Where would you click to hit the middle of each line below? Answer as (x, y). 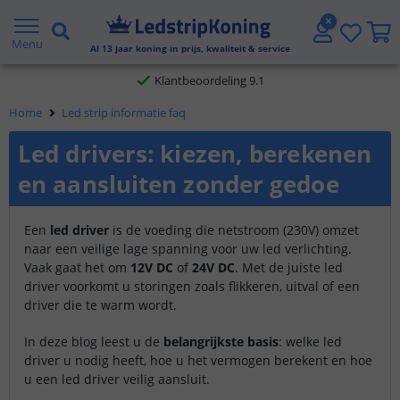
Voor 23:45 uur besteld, (165, 122)
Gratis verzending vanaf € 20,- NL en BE (209, 38)
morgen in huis (271, 122)
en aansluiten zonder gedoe (179, 184)
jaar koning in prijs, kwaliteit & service (202, 48)
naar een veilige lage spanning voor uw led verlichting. (188, 249)
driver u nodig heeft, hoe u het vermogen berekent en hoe (198, 360)
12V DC (152, 267)
